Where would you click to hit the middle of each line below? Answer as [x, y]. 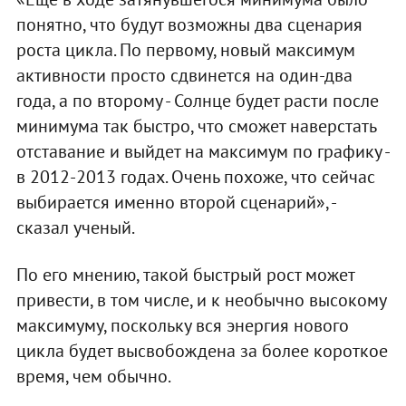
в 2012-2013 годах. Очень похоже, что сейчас [195, 176]
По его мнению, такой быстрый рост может [185, 274]
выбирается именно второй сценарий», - [175, 202]
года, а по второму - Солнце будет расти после [197, 100]
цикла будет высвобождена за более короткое [202, 350]
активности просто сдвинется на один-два [184, 75]
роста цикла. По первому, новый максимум [185, 49]
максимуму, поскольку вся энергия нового [182, 325]
